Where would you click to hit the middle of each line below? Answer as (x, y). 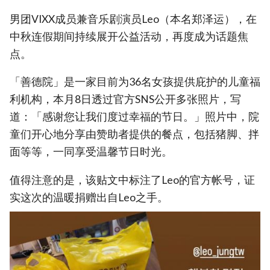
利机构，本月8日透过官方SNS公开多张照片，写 (125, 99)
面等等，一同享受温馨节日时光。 (91, 152)
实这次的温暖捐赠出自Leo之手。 (89, 197)
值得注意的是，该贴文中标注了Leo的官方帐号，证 (132, 180)
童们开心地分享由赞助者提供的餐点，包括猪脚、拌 (134, 134)
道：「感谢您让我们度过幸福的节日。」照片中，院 (134, 117)
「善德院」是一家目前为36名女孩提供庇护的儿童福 (135, 82)
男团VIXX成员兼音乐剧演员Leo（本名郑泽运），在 (133, 19)
